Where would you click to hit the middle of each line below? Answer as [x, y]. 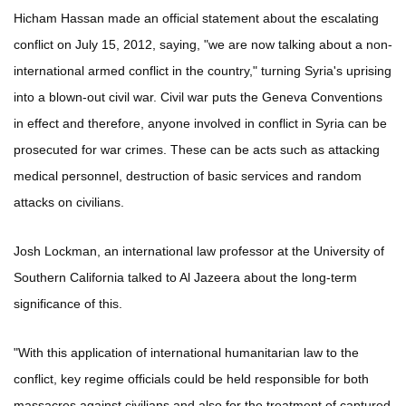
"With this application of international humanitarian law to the [186, 353]
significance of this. [68, 304]
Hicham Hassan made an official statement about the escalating [196, 19]
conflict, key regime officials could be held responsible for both [191, 379]
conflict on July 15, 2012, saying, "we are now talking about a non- [203, 45]
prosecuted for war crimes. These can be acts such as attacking [197, 150]
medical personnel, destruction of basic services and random [188, 176]
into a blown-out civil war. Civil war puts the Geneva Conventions [198, 97]
